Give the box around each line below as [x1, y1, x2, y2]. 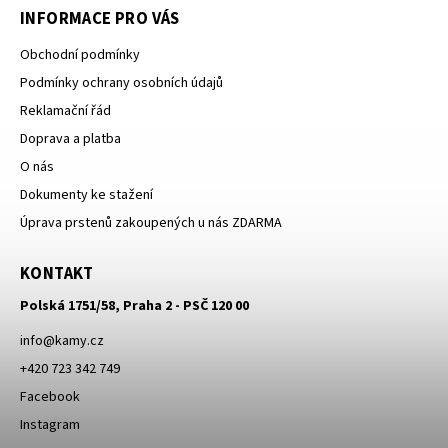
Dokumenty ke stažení [20, 185, 153, 206]
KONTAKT [20, 262, 94, 287]
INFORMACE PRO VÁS [20, 7, 180, 32]
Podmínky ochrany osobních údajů [20, 73, 223, 94]
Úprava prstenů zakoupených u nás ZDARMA [20, 213, 282, 234]
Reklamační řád [20, 101, 111, 122]
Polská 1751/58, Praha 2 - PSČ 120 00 [20, 296, 249, 317]
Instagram [20, 415, 80, 436]
